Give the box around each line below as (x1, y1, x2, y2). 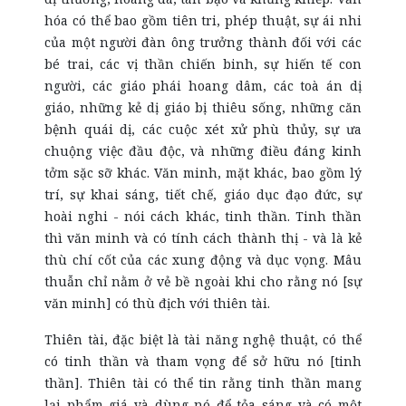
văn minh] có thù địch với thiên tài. (44, 295, 271, 312)
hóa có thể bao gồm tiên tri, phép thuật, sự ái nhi (44, 12, 362, 29)
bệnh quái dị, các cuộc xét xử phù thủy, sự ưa (44, 121, 362, 138)
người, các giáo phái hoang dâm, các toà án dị (44, 77, 362, 94)
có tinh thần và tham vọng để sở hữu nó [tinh (44, 353, 362, 370)
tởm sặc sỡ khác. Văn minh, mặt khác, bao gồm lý (44, 164, 362, 181)
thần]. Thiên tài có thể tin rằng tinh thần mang (44, 374, 362, 391)
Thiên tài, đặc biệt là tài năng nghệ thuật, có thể (44, 331, 362, 348)
